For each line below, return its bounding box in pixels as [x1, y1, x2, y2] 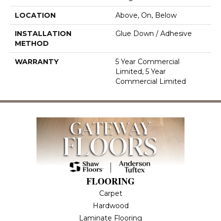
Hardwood [92, 201, 129, 211]
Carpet [99, 189, 122, 198]
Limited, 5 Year [115, 67, 166, 76]
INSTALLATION [15, 29, 72, 38]
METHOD [15, 39, 49, 48]
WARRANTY [15, 57, 59, 67]
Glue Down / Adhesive [115, 29, 192, 38]
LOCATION [15, 11, 56, 20]
